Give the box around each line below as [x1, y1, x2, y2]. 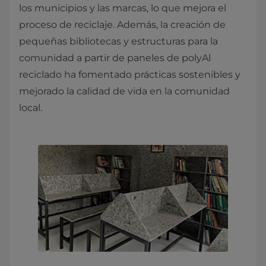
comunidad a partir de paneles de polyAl [19, 52, 211, 64]
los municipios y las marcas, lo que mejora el [19, 2, 226, 14]
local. [19, 102, 42, 113]
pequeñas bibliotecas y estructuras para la [19, 36, 218, 47]
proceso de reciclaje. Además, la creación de [19, 19, 226, 30]
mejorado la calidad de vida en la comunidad [19, 85, 230, 97]
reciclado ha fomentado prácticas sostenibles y [19, 69, 240, 80]
